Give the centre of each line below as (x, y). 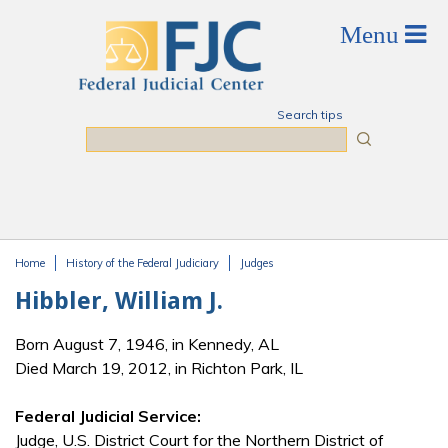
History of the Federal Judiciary (142, 263)
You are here (75, 282)
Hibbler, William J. (119, 301)
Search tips (309, 114)
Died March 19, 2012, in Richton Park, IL (159, 368)
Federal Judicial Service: (108, 416)
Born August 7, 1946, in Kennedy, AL (147, 344)
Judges (257, 263)
